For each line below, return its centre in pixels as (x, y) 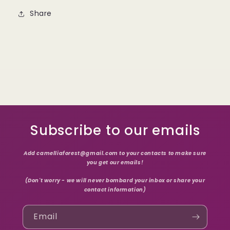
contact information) (115, 189)
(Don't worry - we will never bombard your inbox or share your (115, 180)
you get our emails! (115, 163)
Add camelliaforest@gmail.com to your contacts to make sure (115, 154)
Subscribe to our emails (115, 131)
